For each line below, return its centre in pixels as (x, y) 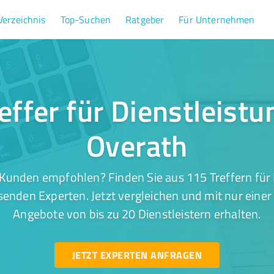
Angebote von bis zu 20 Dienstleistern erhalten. (137, 213)
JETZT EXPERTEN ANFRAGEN (137, 255)
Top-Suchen (86, 20)
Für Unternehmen (217, 20)
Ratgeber (145, 20)
